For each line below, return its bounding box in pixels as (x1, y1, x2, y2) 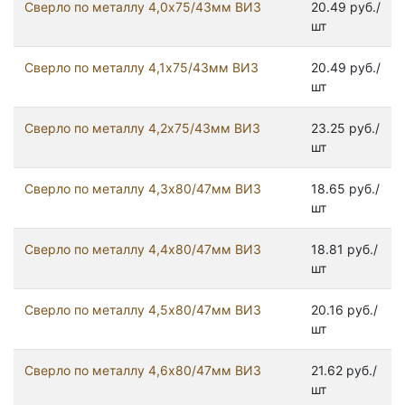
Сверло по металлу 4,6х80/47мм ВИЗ (24, 363, 261, 379)
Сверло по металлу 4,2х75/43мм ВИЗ (24, 120, 260, 137)
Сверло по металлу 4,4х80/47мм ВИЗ (24, 241, 261, 258)
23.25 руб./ (311, 120, 380, 137)
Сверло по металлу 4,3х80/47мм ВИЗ (24, 181, 261, 197)
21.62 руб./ (311, 363, 377, 379)
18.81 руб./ (311, 241, 378, 258)
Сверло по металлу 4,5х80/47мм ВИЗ (24, 302, 261, 318)
